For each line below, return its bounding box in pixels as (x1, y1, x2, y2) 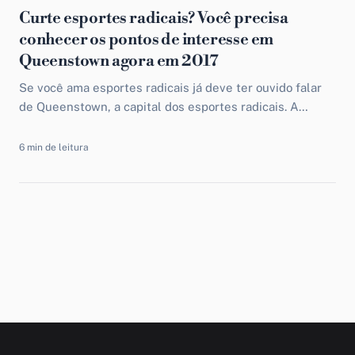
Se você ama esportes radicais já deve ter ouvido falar (19, 81, 322, 94)
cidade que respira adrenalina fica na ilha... (19, 119, 259, 132)
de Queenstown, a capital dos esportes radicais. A (19, 100, 299, 113)
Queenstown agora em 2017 (19, 52, 219, 71)
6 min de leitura (19, 142, 89, 153)
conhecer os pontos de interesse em (19, 30, 274, 50)
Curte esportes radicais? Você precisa (19, 9, 288, 29)
